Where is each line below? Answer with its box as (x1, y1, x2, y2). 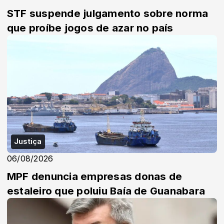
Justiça (14, 137, 42, 146)
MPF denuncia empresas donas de (7, 170, 182, 182)
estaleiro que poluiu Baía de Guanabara (7, 184, 205, 197)
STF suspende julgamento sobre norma (7, 6, 208, 19)
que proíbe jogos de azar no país (7, 21, 173, 34)
